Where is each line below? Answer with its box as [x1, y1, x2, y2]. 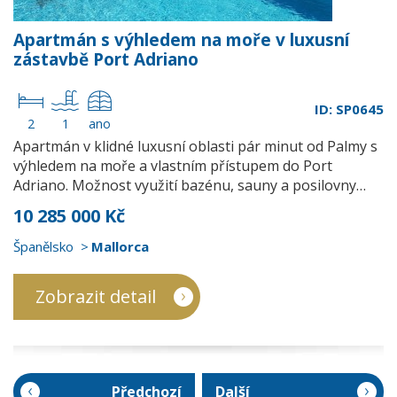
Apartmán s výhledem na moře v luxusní [13, 28, 349, 51]
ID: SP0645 [315, 100, 384, 118]
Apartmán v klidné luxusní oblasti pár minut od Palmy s [13, 136, 378, 156]
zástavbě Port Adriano [13, 48, 198, 71]
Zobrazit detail [35, 284, 156, 308]
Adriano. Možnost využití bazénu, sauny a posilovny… [13, 175, 366, 195]
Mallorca [91, 237, 149, 255]
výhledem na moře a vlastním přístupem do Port [13, 156, 332, 175]
